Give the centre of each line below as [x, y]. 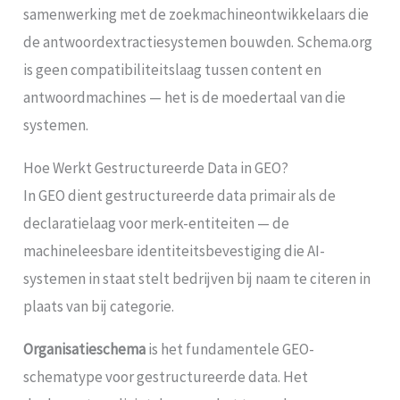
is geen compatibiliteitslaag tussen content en [173, 69]
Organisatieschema [85, 349]
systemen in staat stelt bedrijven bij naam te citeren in [197, 278]
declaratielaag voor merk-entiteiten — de [157, 223]
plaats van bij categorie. [99, 306]
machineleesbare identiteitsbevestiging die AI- [175, 250]
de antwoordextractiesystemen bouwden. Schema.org [198, 42]
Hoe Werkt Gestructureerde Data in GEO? [156, 167]
